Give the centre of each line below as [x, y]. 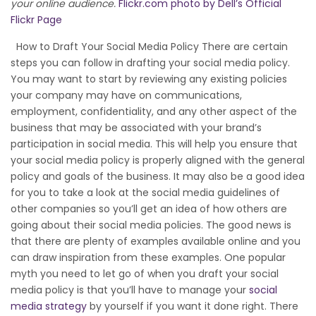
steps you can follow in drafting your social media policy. [150, 62]
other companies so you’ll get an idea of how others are [149, 208]
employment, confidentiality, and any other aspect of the [154, 111]
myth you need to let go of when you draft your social [145, 273]
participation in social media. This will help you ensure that [154, 144]
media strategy [49, 306]
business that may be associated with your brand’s [136, 127]
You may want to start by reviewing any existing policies [149, 79]
